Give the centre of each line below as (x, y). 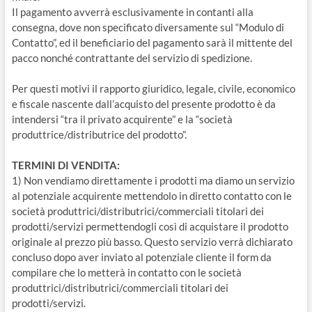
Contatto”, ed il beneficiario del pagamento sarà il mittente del (152, 42)
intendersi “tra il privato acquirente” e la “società (122, 119)
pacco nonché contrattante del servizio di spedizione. (132, 58)
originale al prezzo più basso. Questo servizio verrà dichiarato (152, 242)
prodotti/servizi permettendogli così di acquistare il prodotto (150, 226)
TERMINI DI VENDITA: (65, 165)
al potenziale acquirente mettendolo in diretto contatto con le (151, 196)
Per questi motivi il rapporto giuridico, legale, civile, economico (153, 88)
